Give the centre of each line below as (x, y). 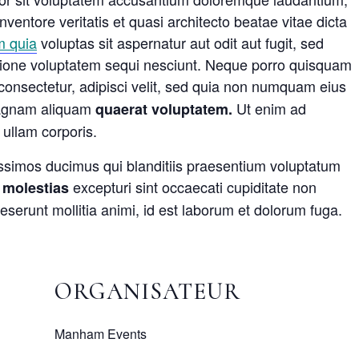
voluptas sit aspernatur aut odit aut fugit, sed (180, 43)
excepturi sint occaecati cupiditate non (193, 187)
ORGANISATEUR (147, 292)
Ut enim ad (269, 109)
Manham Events (101, 334)
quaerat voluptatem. (164, 109)
